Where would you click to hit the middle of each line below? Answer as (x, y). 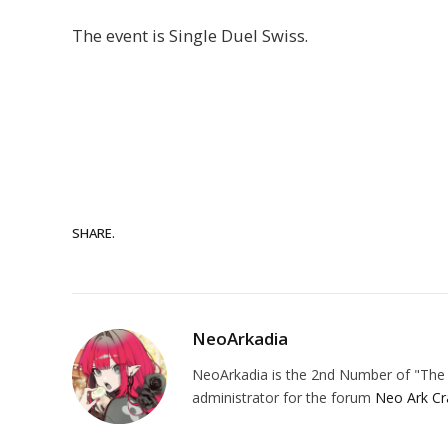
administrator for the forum (283, 398)
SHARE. (93, 232)
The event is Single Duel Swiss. (190, 36)
